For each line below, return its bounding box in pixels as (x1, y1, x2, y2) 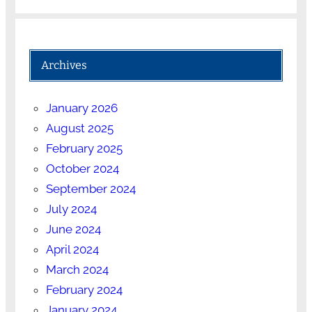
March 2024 (45, 262, 109, 276)
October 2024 (45, 161, 119, 175)
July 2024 (45, 201, 97, 216)
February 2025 (45, 141, 123, 155)
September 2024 (45, 181, 136, 196)
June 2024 (45, 221, 101, 236)
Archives (40, 58, 87, 72)
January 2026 (45, 100, 118, 115)
